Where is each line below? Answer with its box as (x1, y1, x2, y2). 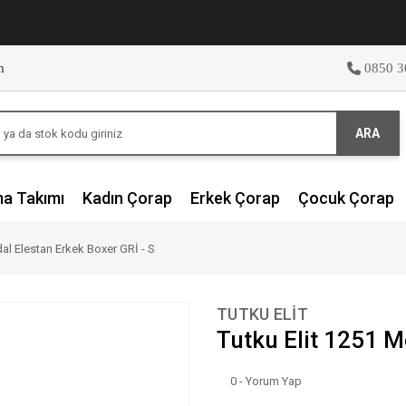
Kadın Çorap (82, 188, 172, 208)
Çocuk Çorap (298, 188, 394, 208)
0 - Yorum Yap (230, 374, 302, 388)
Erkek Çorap (190, 188, 280, 208)
